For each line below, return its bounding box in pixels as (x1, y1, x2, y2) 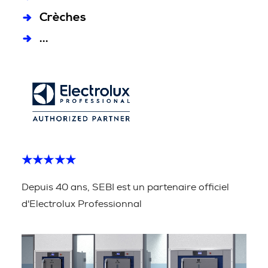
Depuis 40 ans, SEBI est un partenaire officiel (22, 182, 229, 192)
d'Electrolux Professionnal (22, 199, 142, 209)
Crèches (39, 10, 86, 25)
